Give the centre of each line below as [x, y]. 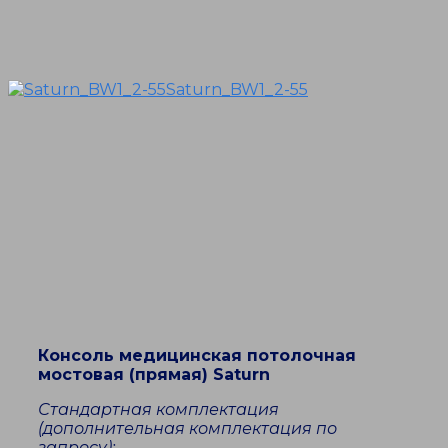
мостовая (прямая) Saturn [154, 375]
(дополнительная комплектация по [187, 429]
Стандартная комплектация [158, 410]
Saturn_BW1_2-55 [237, 90]
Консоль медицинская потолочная [197, 356]
